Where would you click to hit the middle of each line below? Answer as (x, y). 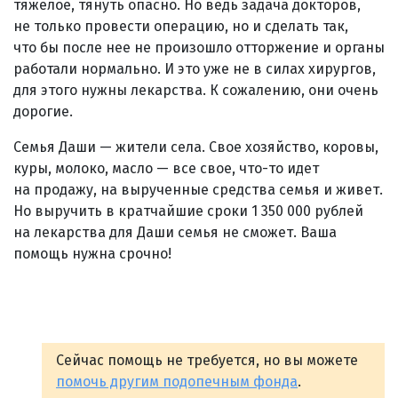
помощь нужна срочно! (92, 253)
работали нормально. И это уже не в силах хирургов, (195, 68)
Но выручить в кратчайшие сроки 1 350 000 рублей (188, 211)
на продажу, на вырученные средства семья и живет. (198, 189)
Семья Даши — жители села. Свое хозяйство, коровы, (196, 147)
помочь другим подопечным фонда (177, 381)
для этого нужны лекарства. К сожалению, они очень (196, 90)
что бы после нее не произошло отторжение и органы (199, 47)
